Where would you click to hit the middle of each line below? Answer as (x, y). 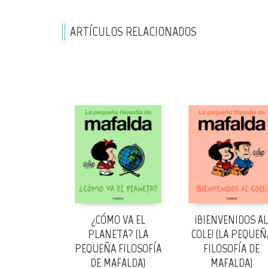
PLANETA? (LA (118, 234)
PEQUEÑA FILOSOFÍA (118, 249)
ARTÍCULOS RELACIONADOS (133, 32)
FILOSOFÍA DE (232, 249)
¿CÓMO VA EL (118, 220)
